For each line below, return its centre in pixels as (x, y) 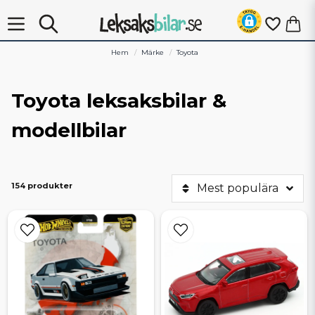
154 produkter (42, 186)
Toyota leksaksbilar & (119, 101)
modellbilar (69, 130)
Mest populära (238, 188)
